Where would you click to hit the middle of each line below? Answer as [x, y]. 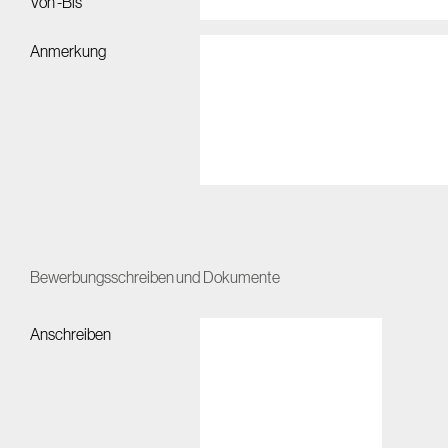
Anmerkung [68, 52]
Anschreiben [70, 335]
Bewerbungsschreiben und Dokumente [155, 278]
